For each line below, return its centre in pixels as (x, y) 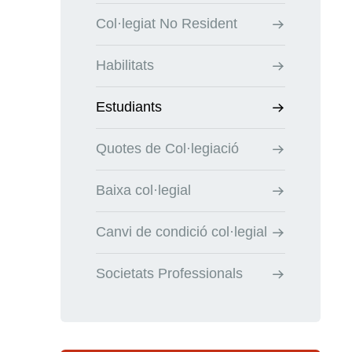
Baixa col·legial (143, 190)
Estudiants (129, 107)
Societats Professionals (169, 273)
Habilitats (125, 65)
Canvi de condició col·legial (181, 232)
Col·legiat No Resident (167, 24)
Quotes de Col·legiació (167, 148)
